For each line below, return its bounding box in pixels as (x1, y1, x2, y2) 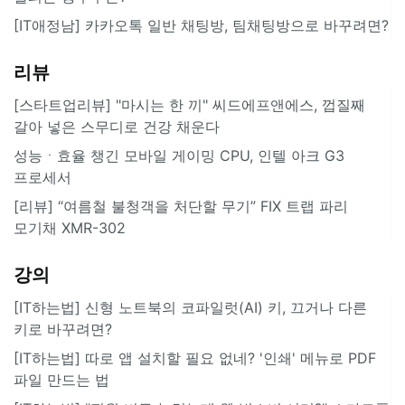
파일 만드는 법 (14, 370, 109, 389)
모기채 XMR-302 (14, 218, 126, 237)
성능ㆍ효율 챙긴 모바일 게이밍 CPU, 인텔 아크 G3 (14, 146, 344, 165)
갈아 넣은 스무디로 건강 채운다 (14, 117, 220, 136)
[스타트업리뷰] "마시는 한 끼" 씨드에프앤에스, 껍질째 (14, 95, 365, 114)
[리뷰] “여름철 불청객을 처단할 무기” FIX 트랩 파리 (14, 196, 348, 215)
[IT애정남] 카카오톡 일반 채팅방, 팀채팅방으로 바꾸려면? (14, 15, 389, 34)
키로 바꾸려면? (14, 319, 112, 338)
